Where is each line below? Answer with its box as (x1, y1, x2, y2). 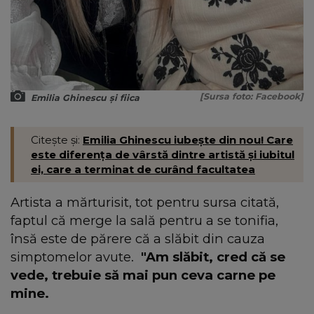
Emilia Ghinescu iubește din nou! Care (83, 133, 293, 147)
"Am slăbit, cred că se (141, 249, 285, 266)
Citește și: (31, 133, 83, 147)
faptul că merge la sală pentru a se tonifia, (11, 212, 278, 229)
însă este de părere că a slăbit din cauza (11, 231, 265, 247)
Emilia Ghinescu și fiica (31, 93, 139, 104)
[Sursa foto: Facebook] (200, 91, 303, 102)
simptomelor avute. (11, 249, 141, 266)
